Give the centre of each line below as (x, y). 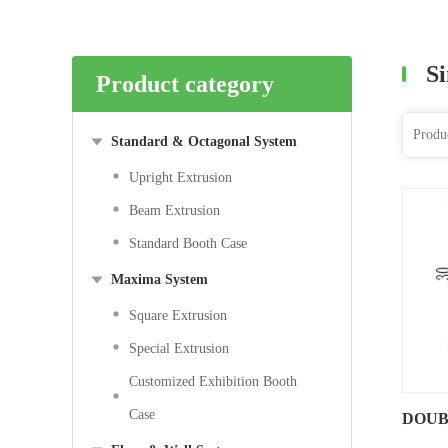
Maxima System (159, 279)
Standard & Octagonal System (204, 141)
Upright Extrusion (180, 177)
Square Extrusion (178, 315)
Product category (185, 84)
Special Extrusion (179, 348)
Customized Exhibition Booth (213, 381)
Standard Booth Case (188, 243)
